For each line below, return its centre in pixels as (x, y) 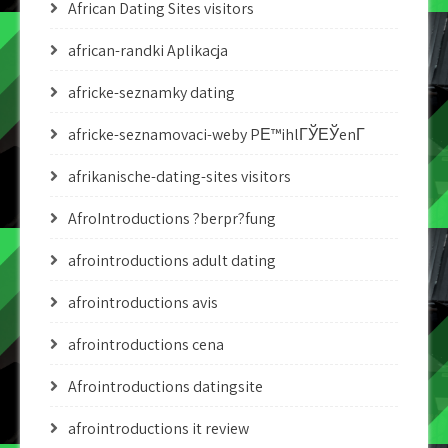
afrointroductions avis (143, 302)
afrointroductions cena (146, 344)
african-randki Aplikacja (148, 50)
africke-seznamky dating (151, 92)
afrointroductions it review (158, 428)
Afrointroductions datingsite (165, 386)
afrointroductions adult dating (172, 260)
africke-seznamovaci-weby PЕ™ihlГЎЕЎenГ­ (216, 134)
